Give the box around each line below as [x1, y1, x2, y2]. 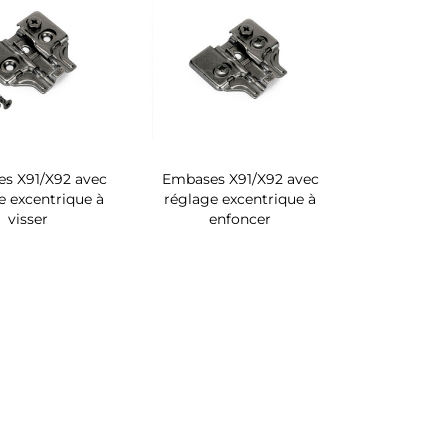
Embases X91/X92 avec [161, 169, 319, 188]
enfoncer [209, 209, 272, 228]
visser [8, 209, 49, 228]
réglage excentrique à [164, 189, 317, 208]
